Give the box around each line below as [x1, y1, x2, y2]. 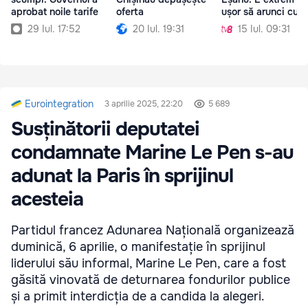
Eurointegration [25, 98, 93, 111]
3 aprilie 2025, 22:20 [104, 98, 183, 110]
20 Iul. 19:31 [133, 23, 184, 36]
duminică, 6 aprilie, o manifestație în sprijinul [11, 239, 265, 255]
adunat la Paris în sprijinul [11, 164, 233, 189]
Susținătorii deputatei [11, 117, 199, 142]
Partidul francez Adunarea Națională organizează [11, 223, 294, 239]
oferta [116, 5, 144, 19]
